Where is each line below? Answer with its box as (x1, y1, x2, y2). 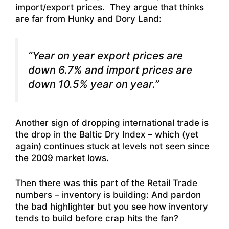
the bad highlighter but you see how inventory (15, 201, 208, 212)
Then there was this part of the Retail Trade (15, 177, 197, 188)
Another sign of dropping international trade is (15, 118, 209, 128)
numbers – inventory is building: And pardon (15, 189, 201, 200)
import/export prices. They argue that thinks (15, 2, 204, 13)
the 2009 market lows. (15, 153, 109, 164)
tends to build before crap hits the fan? (15, 213, 178, 223)
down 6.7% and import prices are (28, 63, 192, 76)
